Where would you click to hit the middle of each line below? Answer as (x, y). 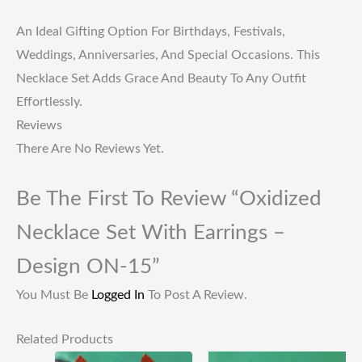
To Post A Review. (196, 295)
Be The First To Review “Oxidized (169, 198)
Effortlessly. (49, 102)
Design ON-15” (88, 266)
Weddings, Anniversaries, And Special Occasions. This (168, 55)
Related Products (65, 339)
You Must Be (54, 295)
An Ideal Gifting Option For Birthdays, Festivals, (151, 32)
